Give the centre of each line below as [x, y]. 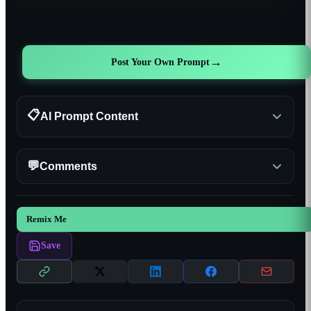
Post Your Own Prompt [160, 62]
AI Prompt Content [89, 116]
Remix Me [47, 219]
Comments [68, 166]
